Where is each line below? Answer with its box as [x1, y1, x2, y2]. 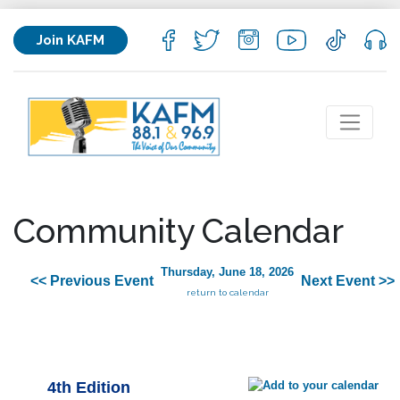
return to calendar [186, 287, 269, 298]
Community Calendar [13, 211, 344, 251]
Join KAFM [37, 31, 104, 48]
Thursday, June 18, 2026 [161, 265, 294, 279]
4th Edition [46, 379, 130, 397]
